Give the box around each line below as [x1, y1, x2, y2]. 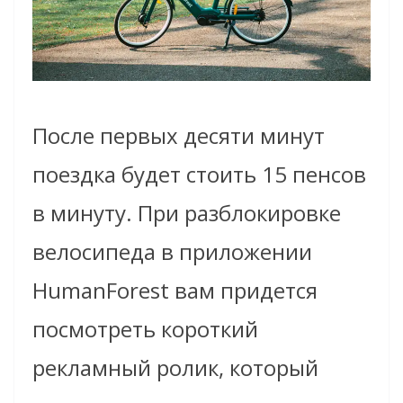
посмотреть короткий [32, 314, 258, 345]
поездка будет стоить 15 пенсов [32, 159, 366, 190]
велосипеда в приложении [32, 237, 312, 267]
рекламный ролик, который [32, 353, 318, 383]
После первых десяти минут [32, 121, 325, 151]
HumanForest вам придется [32, 275, 318, 306]
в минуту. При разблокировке [32, 198, 341, 228]
